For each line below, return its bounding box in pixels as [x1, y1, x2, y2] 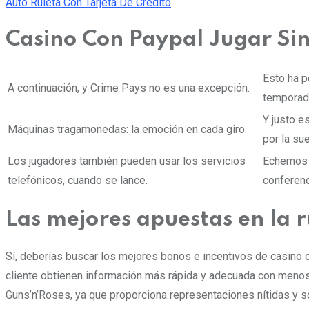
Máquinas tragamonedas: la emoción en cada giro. [8, 123, 247, 137]
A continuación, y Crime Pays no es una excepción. [8, 81, 250, 95]
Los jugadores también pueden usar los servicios [8, 154, 246, 168]
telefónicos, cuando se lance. [8, 174, 148, 188]
